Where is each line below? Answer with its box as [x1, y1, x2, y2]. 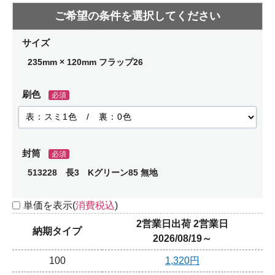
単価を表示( [23, 200, 76, 211]
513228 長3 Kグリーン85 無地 [28, 168, 158, 178]
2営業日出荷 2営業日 [136, 219, 228, 230]
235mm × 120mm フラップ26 [28, 57, 143, 68]
